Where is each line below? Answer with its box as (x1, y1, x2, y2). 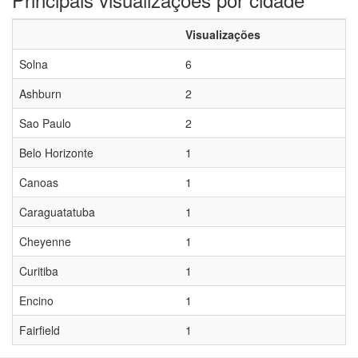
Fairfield (19, 322, 60, 338)
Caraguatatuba (19, 204, 95, 220)
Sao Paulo (19, 115, 71, 131)
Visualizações (185, 26, 261, 42)
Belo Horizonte (19, 145, 93, 161)
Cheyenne (19, 233, 71, 249)
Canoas (19, 174, 58, 190)
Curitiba (19, 263, 58, 279)
